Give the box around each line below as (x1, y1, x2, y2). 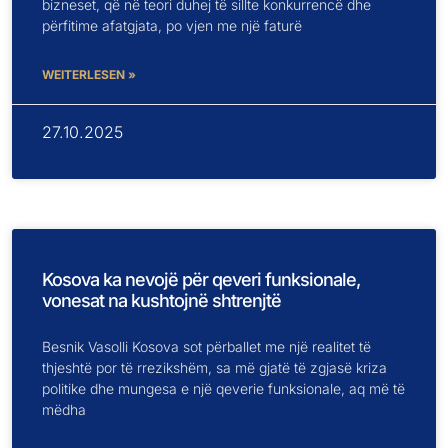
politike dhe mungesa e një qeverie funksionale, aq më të (42, 379, 405, 397)
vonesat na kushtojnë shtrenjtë (42, 289, 281, 311)
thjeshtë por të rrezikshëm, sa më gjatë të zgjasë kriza (42, 358, 387, 376)
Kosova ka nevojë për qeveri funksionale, (42, 268, 360, 290)
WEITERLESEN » (42, 66, 136, 82)
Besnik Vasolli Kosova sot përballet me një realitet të (42, 337, 371, 355)
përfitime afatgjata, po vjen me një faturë (42, 16, 302, 34)
